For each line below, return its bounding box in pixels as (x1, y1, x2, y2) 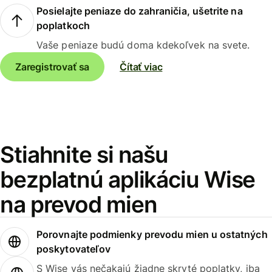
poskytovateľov (36, 243, 111, 256)
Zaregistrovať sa (15, 60, 90, 73)
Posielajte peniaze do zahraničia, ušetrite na (36, 4, 243, 17)
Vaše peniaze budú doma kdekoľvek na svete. (36, 38, 250, 51)
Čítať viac (120, 60, 163, 73)
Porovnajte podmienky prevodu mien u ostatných (36, 228, 268, 241)
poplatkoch (36, 19, 90, 32)
